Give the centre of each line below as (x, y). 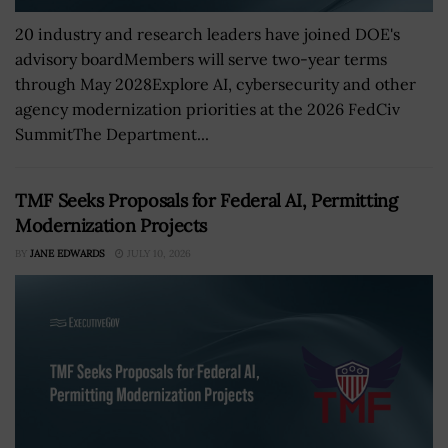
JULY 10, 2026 (157, 253)
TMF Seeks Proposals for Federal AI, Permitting (206, 200)
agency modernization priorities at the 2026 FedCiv (207, 109)
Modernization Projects (111, 225)
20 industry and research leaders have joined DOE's (207, 34)
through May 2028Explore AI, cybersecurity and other (215, 84)
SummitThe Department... (112, 134)
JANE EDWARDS (67, 253)
